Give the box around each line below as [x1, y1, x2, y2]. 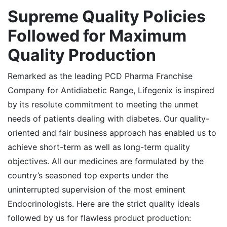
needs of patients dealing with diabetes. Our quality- [8, 113, 209, 124]
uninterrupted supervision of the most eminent [8, 184, 185, 195]
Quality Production [8, 45, 156, 65]
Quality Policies [82, 6, 206, 26]
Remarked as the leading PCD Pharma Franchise [8, 70, 193, 81]
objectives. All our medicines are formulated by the [8, 156, 204, 166]
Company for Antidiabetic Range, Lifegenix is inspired [8, 85, 214, 95]
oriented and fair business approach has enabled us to [8, 127, 216, 138]
